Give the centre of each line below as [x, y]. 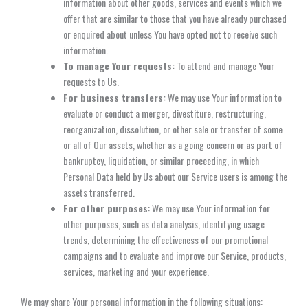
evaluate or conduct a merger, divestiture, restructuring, [165, 113]
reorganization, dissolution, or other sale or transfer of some [173, 129]
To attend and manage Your [224, 65]
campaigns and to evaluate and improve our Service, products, [175, 255]
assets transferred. [99, 192]
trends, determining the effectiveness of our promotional [166, 239]
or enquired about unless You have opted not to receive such [170, 34]
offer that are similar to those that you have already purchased [175, 18]
